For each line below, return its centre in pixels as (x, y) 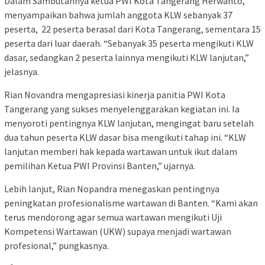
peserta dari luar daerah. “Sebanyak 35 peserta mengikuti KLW (129, 43)
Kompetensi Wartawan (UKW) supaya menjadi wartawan (118, 232)
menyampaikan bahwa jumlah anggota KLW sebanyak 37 (118, 15)
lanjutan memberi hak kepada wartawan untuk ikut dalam (121, 152)
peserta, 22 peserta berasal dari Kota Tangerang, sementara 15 (132, 29)
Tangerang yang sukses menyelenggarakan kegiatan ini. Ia (122, 109)
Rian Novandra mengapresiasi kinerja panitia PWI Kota (115, 95)
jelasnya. (22, 72)
